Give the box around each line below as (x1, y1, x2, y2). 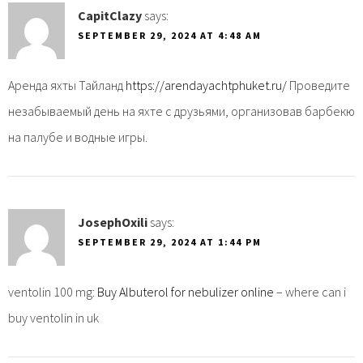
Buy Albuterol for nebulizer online (97, 283, 274, 300)
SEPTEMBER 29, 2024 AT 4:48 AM (78, 28, 262, 41)
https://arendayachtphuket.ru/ (126, 76, 287, 93)
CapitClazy (78, 6, 142, 23)
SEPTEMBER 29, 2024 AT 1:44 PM (78, 235, 262, 248)
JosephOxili (78, 213, 147, 230)
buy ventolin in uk (8, 309, 99, 326)
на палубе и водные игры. (8, 128, 147, 145)
